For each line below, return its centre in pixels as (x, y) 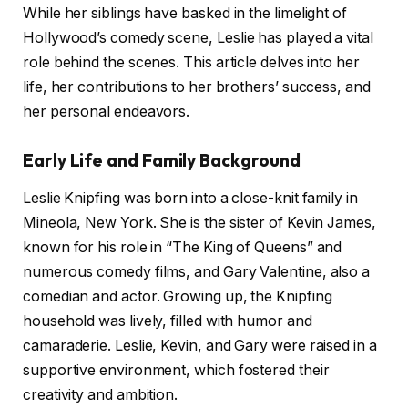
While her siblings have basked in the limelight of (185, 13)
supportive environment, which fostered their (176, 371)
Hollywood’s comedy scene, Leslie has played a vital (198, 37)
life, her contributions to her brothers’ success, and (197, 87)
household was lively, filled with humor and (168, 321)
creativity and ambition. (101, 395)
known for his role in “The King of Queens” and (183, 248)
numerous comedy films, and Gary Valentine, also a (197, 272)
